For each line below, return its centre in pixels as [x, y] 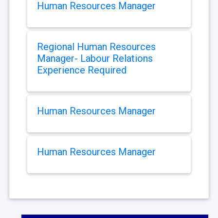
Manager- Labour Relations [95, 59]
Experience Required [82, 70]
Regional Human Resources [96, 47]
